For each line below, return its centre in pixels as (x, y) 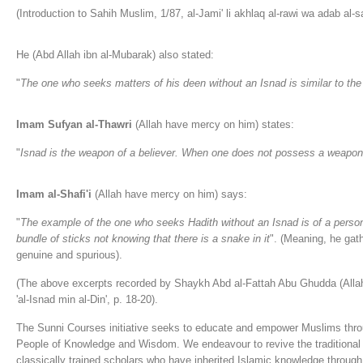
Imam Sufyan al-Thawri (76, 124)
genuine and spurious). (69, 255)
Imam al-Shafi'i (54, 194)
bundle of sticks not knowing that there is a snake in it (143, 239)
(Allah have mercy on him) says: (169, 194)
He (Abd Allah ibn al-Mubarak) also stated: (115, 55)
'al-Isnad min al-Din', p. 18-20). (87, 299)
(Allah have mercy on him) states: (215, 124)
